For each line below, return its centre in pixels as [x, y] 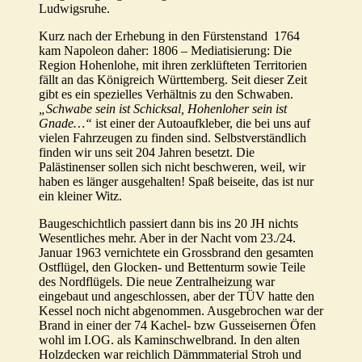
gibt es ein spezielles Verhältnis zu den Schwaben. [166, 95]
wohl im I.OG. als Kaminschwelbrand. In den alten [169, 340]
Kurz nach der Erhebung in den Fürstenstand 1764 [169, 36]
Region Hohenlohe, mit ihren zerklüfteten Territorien [173, 65]
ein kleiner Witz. [80, 196]
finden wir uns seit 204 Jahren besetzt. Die [147, 153]
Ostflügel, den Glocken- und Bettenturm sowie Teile [172, 267]
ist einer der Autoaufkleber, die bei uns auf [201, 124]
